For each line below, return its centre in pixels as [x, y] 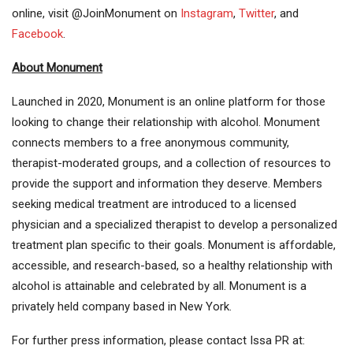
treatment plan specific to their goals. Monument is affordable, [174, 245]
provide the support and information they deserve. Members [167, 184]
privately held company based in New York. [122, 307]
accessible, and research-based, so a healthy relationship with [172, 266]
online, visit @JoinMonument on [96, 14]
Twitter [256, 14]
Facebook [37, 34]
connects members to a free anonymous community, [150, 143]
